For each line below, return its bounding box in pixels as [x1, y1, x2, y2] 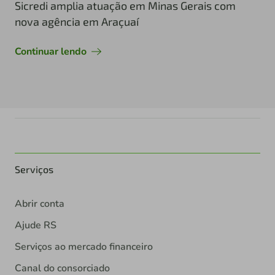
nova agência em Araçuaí [15, 14, 139, 28]
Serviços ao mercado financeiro [15, 239, 153, 254]
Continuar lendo [15, 44, 87, 58]
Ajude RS [15, 218, 56, 232]
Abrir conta [15, 196, 64, 211]
